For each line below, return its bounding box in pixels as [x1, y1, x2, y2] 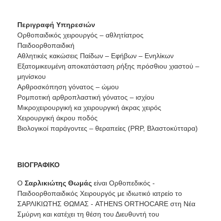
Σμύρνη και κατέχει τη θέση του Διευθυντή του [17, 210, 159, 219]
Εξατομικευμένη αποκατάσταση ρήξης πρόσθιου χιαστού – [17, 62, 199, 71]
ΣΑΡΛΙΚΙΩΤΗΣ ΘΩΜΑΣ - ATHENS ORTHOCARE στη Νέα [17, 200, 195, 208]
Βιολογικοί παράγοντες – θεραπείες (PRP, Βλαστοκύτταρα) [17, 124, 198, 133]
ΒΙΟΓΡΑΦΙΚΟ [17, 161, 60, 169]
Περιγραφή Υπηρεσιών [17, 21, 95, 29]
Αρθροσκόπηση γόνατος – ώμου [17, 83, 119, 91]
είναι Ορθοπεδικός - [91, 179, 155, 187]
